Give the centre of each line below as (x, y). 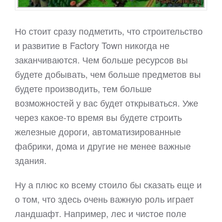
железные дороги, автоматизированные (98, 132)
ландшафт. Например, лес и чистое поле (101, 213)
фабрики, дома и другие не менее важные (103, 146)
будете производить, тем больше (83, 88)
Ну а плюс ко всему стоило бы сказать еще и (108, 185)
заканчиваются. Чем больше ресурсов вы (101, 60)
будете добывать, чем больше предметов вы (108, 74)
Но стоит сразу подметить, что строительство (109, 31)
